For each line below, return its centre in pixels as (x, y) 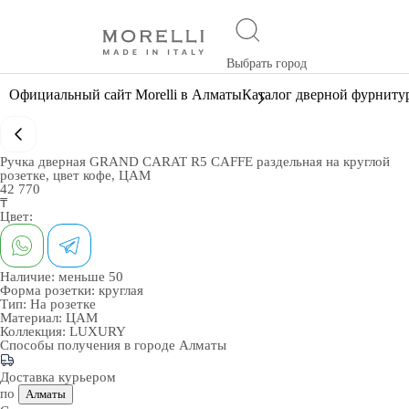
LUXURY (98, 331)
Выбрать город (266, 63)
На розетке (63, 304)
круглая (121, 290)
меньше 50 (91, 277)
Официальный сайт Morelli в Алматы (126, 94)
